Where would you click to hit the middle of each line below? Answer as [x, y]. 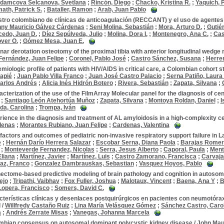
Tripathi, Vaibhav [36, 181]
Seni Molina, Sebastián [121, 27]
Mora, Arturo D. [180, 27]
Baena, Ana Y [195, 181]
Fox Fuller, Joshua [90, 181]
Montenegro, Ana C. [180, 34]
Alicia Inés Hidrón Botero [77, 83]
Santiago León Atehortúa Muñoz [49, 100]
